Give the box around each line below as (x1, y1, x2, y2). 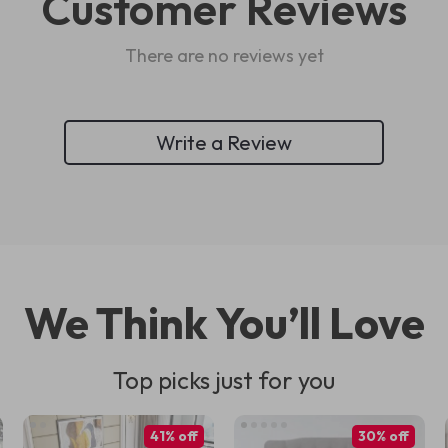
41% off (149, 427, 198, 445)
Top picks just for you (113, 365, 335, 395)
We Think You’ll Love (23, 295, 425, 350)
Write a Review (156, 129, 292, 155)
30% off (357, 427, 409, 445)
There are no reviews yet (124, 44, 324, 67)
